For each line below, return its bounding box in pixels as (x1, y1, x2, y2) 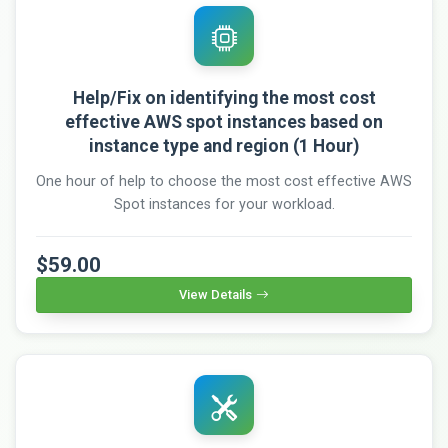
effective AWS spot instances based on (65, 111, 383, 132)
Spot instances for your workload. (113, 195, 335, 213)
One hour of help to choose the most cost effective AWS (36, 172, 412, 190)
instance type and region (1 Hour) (89, 135, 359, 156)
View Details (179, 286, 252, 302)
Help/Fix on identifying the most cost (72, 87, 376, 108)
